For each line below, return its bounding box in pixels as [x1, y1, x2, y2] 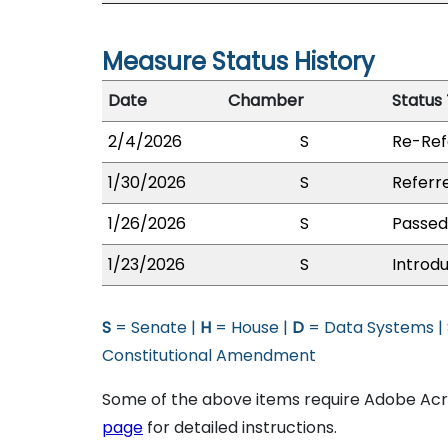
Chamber [228, 89, 304, 112]
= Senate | [111, 316, 200, 339]
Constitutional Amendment [102, 344, 316, 367]
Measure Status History [102, 45, 375, 78]
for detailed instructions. [143, 416, 337, 439]
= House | [211, 316, 292, 339]
